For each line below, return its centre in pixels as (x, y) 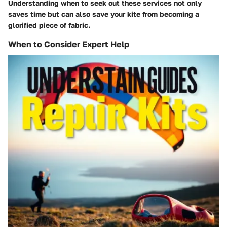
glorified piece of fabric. (49, 25)
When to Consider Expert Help (69, 44)
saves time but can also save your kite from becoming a (104, 14)
